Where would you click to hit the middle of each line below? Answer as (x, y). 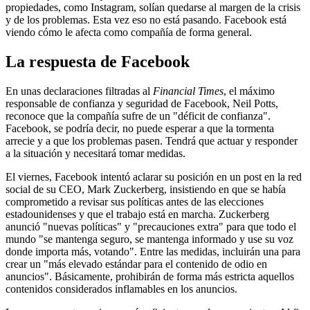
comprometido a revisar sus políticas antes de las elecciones (135, 201)
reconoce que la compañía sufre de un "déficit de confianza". (138, 116)
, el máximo (249, 91)
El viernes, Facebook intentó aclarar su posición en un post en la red (154, 176)
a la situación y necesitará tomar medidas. (95, 153)
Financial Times (188, 91)
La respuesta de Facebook (98, 61)
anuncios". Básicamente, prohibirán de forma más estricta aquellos (150, 276)
